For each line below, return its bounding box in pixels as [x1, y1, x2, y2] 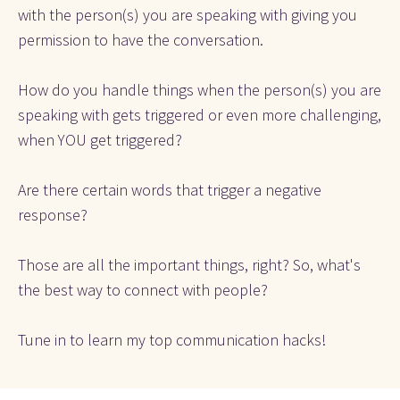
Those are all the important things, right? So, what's [18, 254, 361, 276]
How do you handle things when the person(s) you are [18, 79, 381, 101]
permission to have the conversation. [18, 29, 263, 51]
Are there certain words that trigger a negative [18, 179, 321, 201]
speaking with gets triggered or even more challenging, [18, 104, 381, 126]
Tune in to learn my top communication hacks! [18, 329, 326, 351]
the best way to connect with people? [18, 279, 268, 301]
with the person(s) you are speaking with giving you [18, 4, 357, 26]
